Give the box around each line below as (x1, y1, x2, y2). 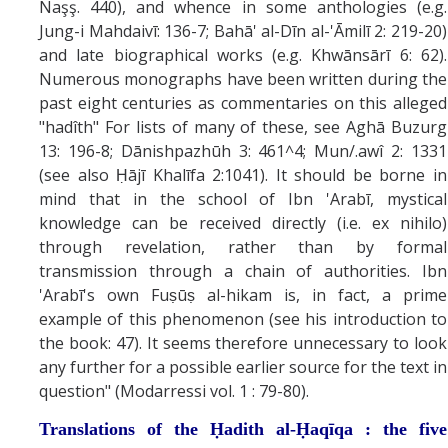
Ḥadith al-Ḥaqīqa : (210, 419, 371, 440)
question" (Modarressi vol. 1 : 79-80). (39, 380, 309, 403)
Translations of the (39, 419, 210, 440)
